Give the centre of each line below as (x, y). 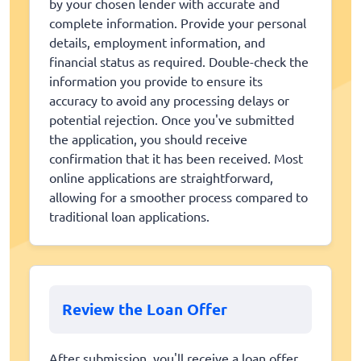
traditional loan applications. (129, 216)
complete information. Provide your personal (178, 22)
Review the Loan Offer (145, 309)
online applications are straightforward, (161, 177)
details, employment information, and (157, 41)
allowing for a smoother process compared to (178, 196)
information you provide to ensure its (156, 80)
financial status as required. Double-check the (179, 61)
